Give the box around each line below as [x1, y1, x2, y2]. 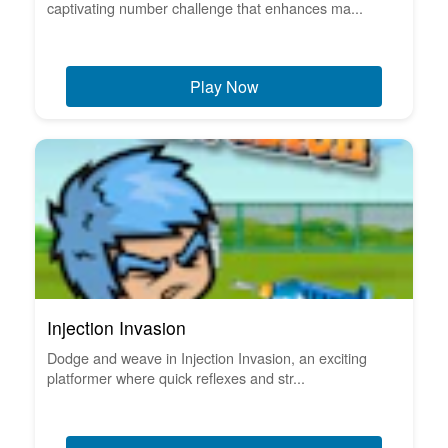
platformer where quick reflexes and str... [47, 366, 305, 388]
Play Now [189, 74, 259, 98]
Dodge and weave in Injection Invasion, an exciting [47, 346, 367, 368]
